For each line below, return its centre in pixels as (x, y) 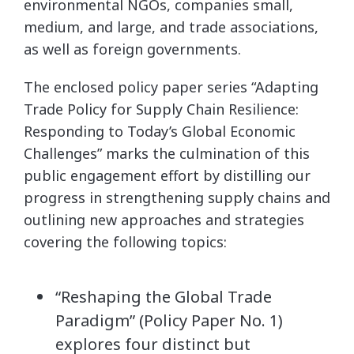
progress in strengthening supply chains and (177, 197)
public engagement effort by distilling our (167, 175)
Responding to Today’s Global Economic (160, 131)
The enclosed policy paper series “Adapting (171, 87)
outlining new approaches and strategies (164, 219)
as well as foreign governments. (134, 49)
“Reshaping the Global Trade (164, 296)
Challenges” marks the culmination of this (167, 153)
